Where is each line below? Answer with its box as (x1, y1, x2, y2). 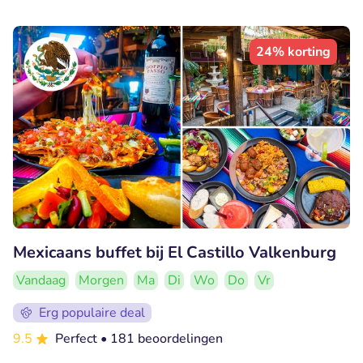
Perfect (55, 329, 100, 348)
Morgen (79, 271, 124, 289)
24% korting (256, 43, 331, 62)
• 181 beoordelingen (100, 329, 223, 348)
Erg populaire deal (39, 303, 145, 322)
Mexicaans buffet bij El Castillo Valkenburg (13, 241, 336, 263)
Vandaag (16, 271, 66, 289)
